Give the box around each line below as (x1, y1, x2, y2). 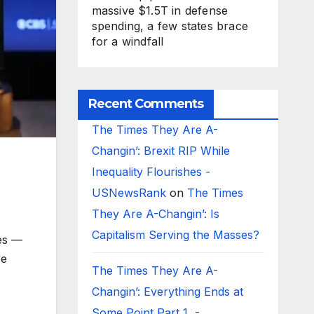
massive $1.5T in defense (91, 4, 228, 18)
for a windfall (91, 34, 164, 48)
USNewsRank (91, 186, 166, 200)
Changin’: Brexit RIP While (91, 144, 230, 158)
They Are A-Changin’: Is (91, 207, 219, 221)
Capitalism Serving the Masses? (91, 228, 263, 242)
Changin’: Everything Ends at (91, 285, 243, 299)
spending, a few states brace (91, 19, 249, 33)
